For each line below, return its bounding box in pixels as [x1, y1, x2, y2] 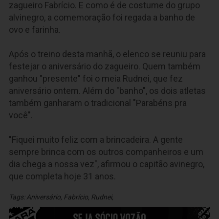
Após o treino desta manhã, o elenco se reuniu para [9, 48, 206, 59]
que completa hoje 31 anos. [9, 171, 116, 181]
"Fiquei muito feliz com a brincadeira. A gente [9, 134, 183, 145]
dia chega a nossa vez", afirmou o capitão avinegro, [9, 158, 204, 169]
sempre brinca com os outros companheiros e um [9, 146, 203, 157]
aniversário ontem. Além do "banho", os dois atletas [9, 85, 206, 96]
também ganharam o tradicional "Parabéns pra [9, 97, 187, 108]
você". [9, 109, 33, 120]
